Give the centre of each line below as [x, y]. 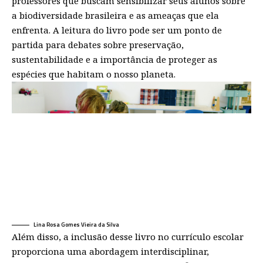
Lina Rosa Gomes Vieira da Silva [76, 224]
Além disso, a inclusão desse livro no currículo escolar [128, 236]
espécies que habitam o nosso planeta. [94, 74]
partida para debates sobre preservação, [98, 45]
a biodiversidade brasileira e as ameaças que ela [115, 16]
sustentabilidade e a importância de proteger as [114, 60]
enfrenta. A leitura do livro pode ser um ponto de [117, 30]
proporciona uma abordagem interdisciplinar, [110, 251]
